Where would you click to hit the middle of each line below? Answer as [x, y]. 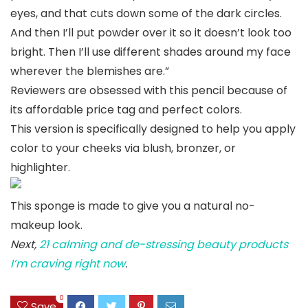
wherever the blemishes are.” [91, 71]
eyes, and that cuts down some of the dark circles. [146, 14]
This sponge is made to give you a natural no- [133, 206]
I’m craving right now [68, 264]
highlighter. [42, 168]
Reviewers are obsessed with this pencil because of [149, 91]
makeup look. [48, 225]
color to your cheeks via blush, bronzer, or [123, 148]
